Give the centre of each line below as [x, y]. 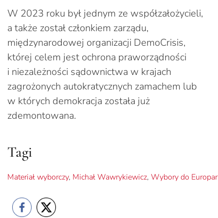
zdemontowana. [42, 115]
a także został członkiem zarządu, [78, 28]
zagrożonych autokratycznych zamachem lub [102, 86]
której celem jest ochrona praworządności [97, 57]
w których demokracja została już [79, 101]
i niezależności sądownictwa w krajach [89, 72]
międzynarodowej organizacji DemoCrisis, [96, 42]
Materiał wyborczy [38, 177]
